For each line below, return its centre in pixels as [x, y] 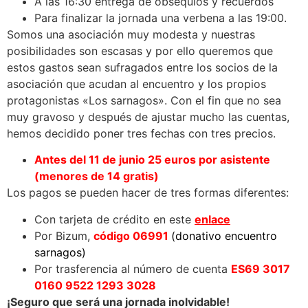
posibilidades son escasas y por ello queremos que [140, 51]
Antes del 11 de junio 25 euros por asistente [152, 160]
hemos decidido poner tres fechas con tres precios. [141, 133]
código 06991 [132, 235]
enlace [212, 219]
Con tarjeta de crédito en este [114, 219]
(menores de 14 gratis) [97, 176]
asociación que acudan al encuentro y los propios [136, 84]
